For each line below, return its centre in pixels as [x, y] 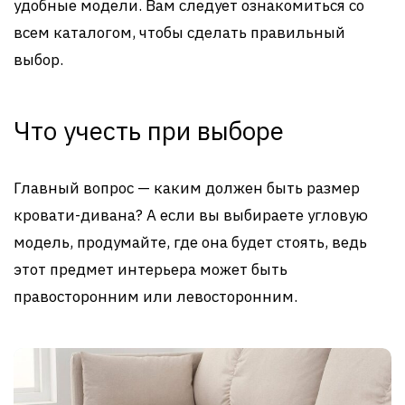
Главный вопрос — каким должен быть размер [187, 188]
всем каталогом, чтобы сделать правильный [179, 32]
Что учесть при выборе [149, 130]
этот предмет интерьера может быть [151, 269]
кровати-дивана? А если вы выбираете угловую [191, 215]
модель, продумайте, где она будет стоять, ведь [190, 242]
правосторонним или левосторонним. [155, 296]
